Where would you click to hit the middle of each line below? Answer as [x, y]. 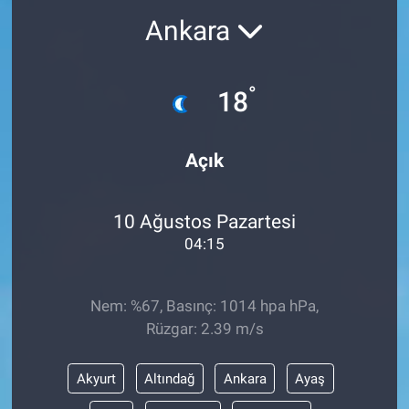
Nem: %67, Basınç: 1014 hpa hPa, [204, 305]
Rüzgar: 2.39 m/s [204, 328]
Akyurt [96, 378]
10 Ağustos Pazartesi [204, 222]
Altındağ [169, 378]
